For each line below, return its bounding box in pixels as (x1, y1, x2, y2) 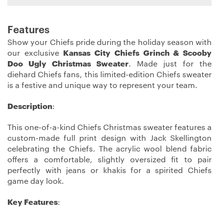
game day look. (7, 177, 64, 185)
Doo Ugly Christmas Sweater (7, 60, 129, 68)
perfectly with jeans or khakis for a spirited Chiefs (7, 166, 212, 175)
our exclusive (7, 49, 64, 58)
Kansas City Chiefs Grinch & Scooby (63, 49, 212, 58)
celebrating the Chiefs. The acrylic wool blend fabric (7, 145, 212, 153)
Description (7, 102, 52, 110)
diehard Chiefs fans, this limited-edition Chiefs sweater (7, 71, 212, 79)
